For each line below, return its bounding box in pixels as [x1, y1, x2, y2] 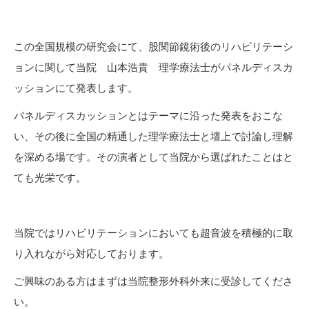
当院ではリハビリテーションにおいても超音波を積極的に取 [14, 226, 293, 239]
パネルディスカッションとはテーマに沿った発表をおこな [14, 108, 283, 122]
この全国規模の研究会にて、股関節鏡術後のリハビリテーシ [14, 39, 293, 53]
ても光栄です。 [14, 170, 86, 184]
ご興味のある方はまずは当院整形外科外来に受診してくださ [14, 274, 293, 288]
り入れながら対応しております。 [14, 246, 169, 260]
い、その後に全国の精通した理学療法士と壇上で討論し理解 [14, 129, 293, 143]
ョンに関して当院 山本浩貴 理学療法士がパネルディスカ [14, 60, 293, 74]
